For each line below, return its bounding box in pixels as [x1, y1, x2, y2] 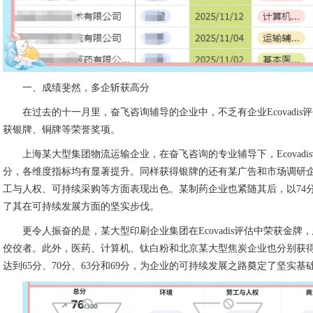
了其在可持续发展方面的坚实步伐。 [3, 201, 160, 212]
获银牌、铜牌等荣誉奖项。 [3, 124, 121, 135]
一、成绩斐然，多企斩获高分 [3, 82, 150, 93]
